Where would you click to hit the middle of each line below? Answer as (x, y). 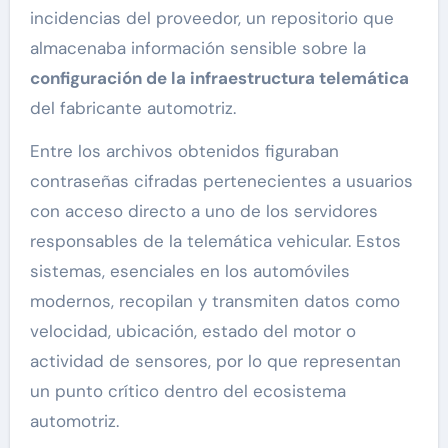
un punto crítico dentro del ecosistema (187, 391)
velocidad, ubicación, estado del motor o (192, 331)
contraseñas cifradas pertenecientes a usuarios (221, 181)
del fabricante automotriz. (132, 108)
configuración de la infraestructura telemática (219, 78)
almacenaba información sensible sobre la (197, 48)
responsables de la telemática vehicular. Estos (215, 241)
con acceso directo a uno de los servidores (203, 211)
